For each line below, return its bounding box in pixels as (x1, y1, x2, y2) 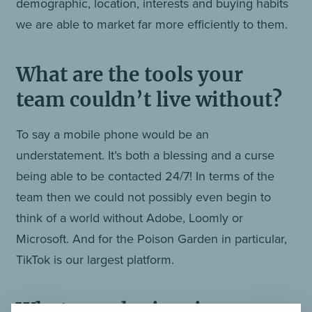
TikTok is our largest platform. (16, 250, 175, 269)
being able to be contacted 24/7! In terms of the (16, 166, 275, 185)
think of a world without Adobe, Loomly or (16, 208, 244, 227)
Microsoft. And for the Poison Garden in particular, (16, 229, 288, 248)
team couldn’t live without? (16, 87, 283, 112)
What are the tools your (16, 62, 244, 87)
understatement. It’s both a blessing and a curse (16, 146, 275, 164)
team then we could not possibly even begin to (16, 187, 272, 206)
